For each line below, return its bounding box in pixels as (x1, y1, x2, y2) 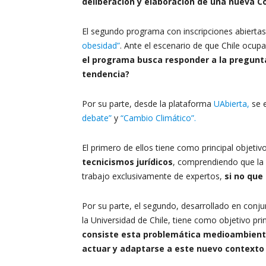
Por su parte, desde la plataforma (82, 98, 214, 109)
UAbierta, (214, 98, 249, 109)
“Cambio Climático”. (121, 112, 196, 123)
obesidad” (82, 40, 120, 51)
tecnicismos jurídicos (82, 156, 173, 167)
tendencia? (82, 68, 129, 80)
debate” (82, 112, 114, 123)
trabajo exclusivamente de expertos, (82, 170, 224, 182)
